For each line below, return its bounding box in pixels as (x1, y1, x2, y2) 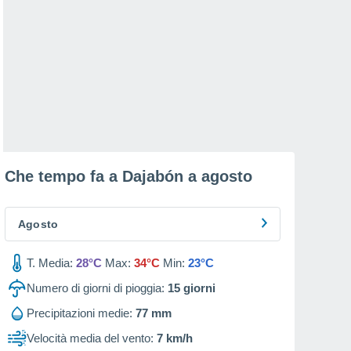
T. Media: (27, 256, 73, 270)
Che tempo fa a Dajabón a (5, 168, 201, 185)
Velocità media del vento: (27, 331, 154, 345)
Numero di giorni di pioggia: (27, 281, 165, 295)
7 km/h (157, 331, 193, 345)
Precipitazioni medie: (27, 306, 132, 320)
